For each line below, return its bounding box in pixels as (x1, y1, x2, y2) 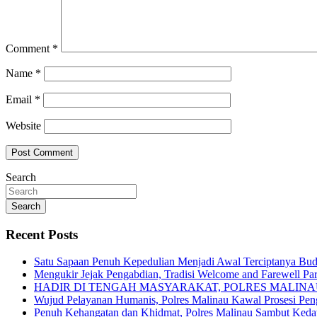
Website (6, 119, 41, 132)
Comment (6, 42, 52, 54)
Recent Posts (6, 226, 78, 242)
